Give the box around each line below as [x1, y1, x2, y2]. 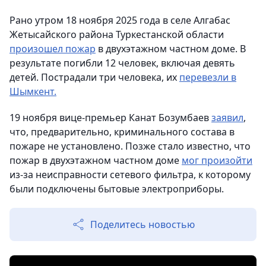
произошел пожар [9, 42, 96, 55]
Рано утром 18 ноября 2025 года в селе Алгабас [9, 14, 230, 27]
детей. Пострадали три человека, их [9, 71, 179, 84]
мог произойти [182, 154, 252, 167]
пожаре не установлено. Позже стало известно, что [9, 140, 251, 153]
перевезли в [179, 71, 236, 84]
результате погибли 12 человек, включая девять [9, 56, 235, 69]
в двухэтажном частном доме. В [96, 42, 246, 55]
